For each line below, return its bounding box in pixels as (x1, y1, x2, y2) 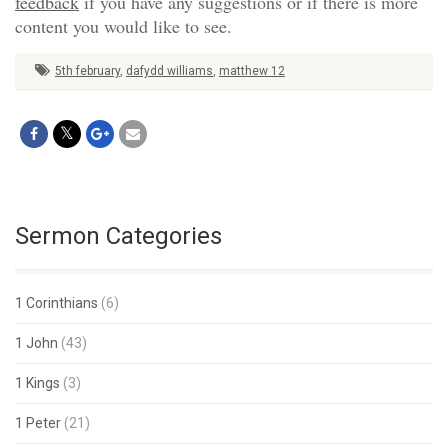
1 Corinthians (15, 295, 98, 311)
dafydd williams (126, 64, 213, 78)
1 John (15, 335, 58, 351)
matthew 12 (219, 64, 285, 78)
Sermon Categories (15, 222, 222, 250)
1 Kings (15, 375, 60, 391)
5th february (55, 64, 120, 78)
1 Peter (15, 415, 61, 431)
